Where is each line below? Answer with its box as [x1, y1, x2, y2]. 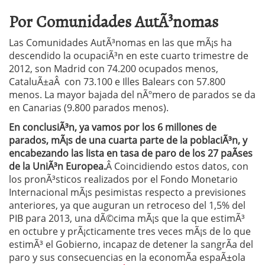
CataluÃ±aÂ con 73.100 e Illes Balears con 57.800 [9, 75, 225, 88]
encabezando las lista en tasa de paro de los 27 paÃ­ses [9, 147, 253, 160]
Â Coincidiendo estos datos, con [106, 160, 248, 173]
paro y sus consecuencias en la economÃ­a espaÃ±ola [9, 251, 245, 264]
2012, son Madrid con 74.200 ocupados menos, [9, 62, 218, 75]
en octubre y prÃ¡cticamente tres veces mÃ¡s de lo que [9, 225, 251, 238]
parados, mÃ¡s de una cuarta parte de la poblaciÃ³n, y [9, 134, 247, 147]
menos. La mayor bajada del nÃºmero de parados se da [9, 88, 256, 101]
